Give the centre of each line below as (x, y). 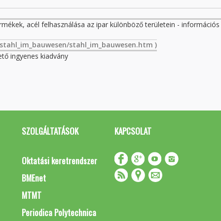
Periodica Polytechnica (59, 212)
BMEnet (34, 178)
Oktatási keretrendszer (59, 161)
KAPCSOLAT (133, 131)
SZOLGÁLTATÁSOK (50, 131)
